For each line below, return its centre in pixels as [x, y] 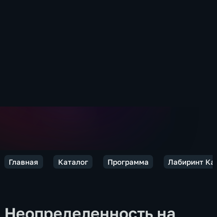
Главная [24, 162]
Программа [128, 162]
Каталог [73, 162]
